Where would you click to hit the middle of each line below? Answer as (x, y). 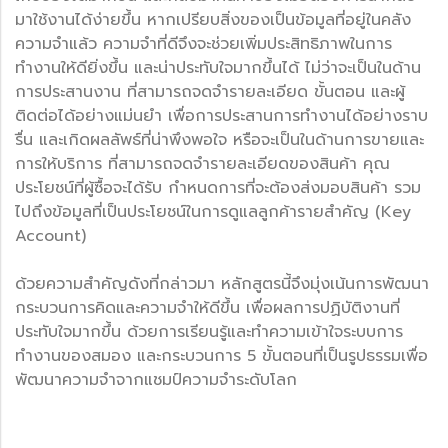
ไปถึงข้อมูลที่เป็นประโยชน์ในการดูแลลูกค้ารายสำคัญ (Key (213, 211)
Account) (50, 235)
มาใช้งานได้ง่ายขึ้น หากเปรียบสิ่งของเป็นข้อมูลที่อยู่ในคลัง (213, 19)
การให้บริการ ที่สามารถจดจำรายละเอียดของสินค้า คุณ (202, 163)
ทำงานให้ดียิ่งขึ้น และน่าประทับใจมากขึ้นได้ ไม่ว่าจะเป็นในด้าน (218, 67)
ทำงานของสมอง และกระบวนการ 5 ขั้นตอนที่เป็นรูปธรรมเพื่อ (221, 355)
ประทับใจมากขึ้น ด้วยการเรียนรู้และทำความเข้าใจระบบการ (209, 331)
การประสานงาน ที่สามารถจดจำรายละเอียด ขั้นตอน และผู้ (210, 91)
